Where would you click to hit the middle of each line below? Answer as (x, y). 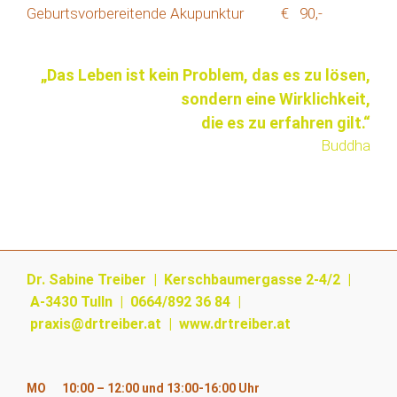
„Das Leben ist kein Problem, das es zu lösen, (206, 75)
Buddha (346, 146)
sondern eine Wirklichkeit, (276, 99)
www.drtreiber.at (235, 324)
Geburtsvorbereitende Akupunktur (135, 14)
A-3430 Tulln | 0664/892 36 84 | (134, 302)
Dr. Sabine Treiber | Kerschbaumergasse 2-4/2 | (189, 280)
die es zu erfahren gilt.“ (286, 123)
